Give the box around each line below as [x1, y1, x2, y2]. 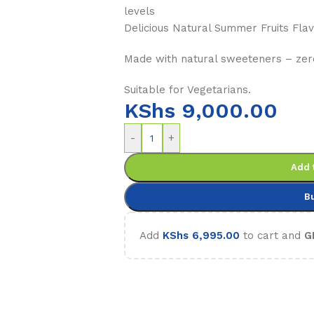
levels [123, 4, 155, 18]
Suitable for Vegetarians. [123, 83, 251, 96]
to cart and [239, 228, 304, 242]
